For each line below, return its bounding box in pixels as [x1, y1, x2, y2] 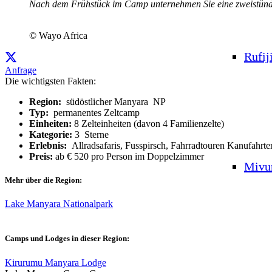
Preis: [29, 151, 55, 161]
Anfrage [5, 64, 36, 75]
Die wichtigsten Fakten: [5, 75, 96, 86]
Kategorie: [29, 129, 75, 140]
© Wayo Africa [29, 30, 87, 41]
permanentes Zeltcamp [53, 107, 140, 118]
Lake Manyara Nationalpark [5, 199, 113, 209]
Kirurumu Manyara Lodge [5, 257, 106, 268]
